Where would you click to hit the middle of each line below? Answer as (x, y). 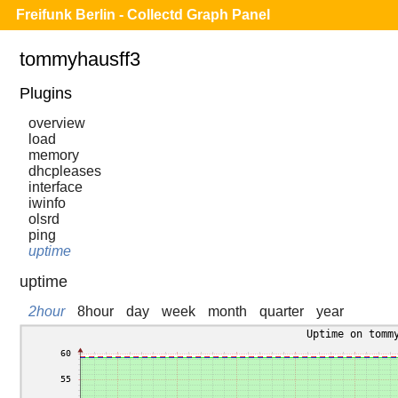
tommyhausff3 (80, 59)
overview (57, 123)
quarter (282, 312)
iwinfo (47, 203)
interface (56, 187)
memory (54, 155)
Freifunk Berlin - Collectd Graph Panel (143, 15)
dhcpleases (65, 171)
